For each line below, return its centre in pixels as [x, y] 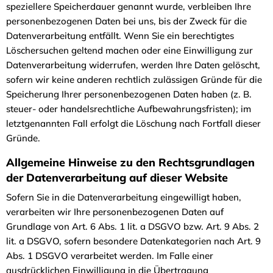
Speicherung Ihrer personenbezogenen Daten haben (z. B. [129, 94]
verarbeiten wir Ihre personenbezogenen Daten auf [115, 211]
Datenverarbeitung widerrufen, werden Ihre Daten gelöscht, [133, 65]
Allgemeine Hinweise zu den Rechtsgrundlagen [130, 162]
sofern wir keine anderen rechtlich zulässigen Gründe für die [134, 80]
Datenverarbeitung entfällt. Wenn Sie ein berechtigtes [120, 36]
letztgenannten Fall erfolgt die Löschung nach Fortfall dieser [133, 123]
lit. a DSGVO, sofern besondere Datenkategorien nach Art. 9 [133, 241]
